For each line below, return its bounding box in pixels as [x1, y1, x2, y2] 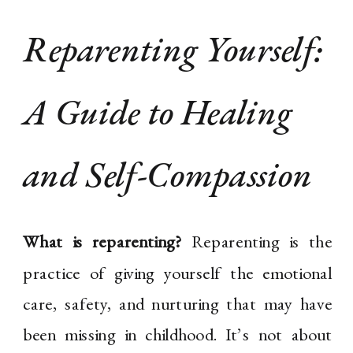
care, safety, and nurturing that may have [23, 292, 333, 316]
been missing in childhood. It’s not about [23, 322, 333, 347]
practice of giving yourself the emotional [23, 261, 333, 284]
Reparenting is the [181, 230, 333, 254]
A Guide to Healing [23, 89, 293, 136]
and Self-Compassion [23, 151, 313, 199]
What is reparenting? [23, 230, 182, 254]
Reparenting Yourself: [23, 26, 324, 73]
